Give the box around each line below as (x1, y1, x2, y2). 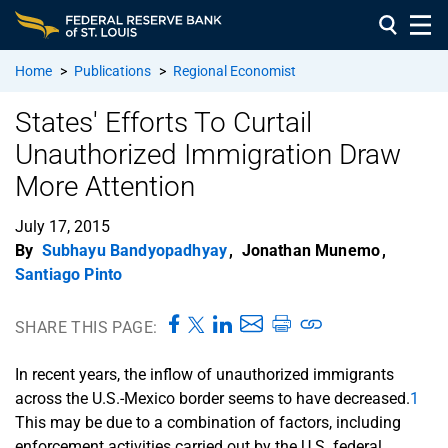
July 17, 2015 (15, 216, 110, 236)
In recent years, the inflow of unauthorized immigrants (15, 364, 394, 384)
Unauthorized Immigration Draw (15, 137, 401, 171)
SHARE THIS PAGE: (15, 317, 158, 337)
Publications (74, 62, 151, 79)
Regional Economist (173, 62, 296, 79)
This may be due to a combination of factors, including (15, 412, 401, 432)
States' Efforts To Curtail (15, 105, 312, 139)
